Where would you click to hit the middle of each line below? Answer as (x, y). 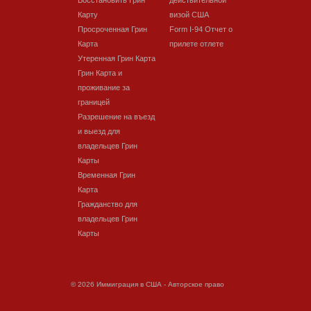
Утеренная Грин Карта (117, 58)
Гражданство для (108, 204)
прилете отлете (196, 44)
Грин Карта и (100, 73)
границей (94, 102)
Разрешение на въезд (116, 117)
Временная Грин (107, 175)
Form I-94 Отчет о (201, 29)
